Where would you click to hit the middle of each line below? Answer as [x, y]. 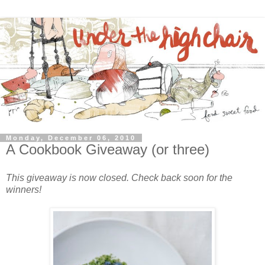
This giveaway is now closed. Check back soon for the [119, 178]
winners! [24, 190]
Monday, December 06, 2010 [71, 138]
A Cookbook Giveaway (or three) [108, 150]
